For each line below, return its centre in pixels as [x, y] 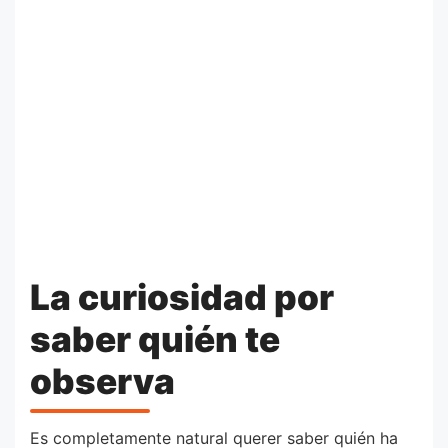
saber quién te [155, 338]
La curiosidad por [182, 296]
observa [102, 380]
